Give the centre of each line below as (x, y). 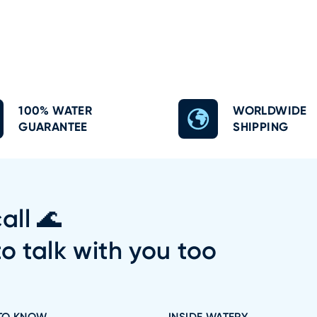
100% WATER (56, 110)
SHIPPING (261, 126)
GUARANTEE (53, 126)
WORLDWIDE (270, 110)
